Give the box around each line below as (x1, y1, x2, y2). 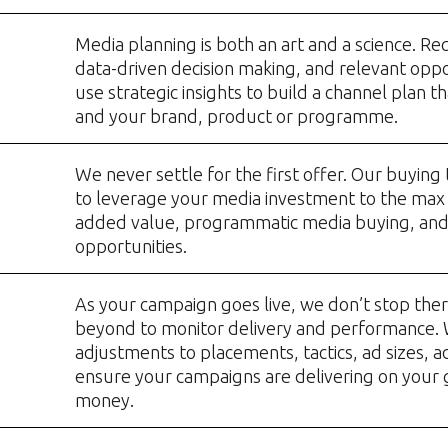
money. (74, 389, 134, 410)
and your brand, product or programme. (74, 105, 398, 126)
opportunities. (74, 235, 187, 256)
